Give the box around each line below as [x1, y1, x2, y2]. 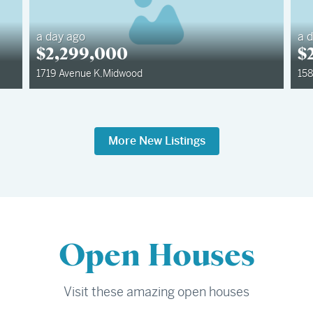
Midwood [103, 66, 143, 80]
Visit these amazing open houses [64, 283, 249, 300]
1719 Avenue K [36, 66, 101, 80]
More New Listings [108, 133, 205, 148]
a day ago [36, 29, 86, 44]
